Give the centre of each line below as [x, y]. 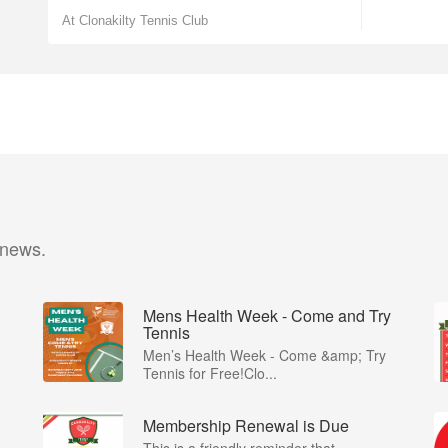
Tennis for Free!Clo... [210, 373]
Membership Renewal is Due [246, 425]
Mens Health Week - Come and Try [267, 315]
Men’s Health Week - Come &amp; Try [264, 355]
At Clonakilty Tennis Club [135, 20]
